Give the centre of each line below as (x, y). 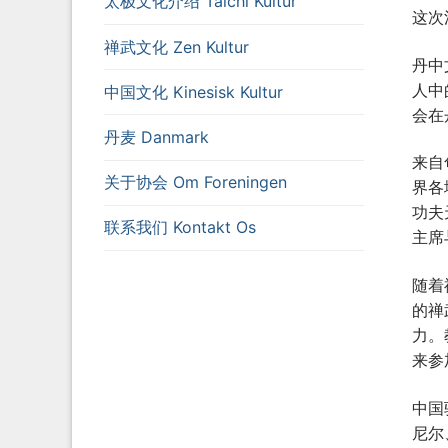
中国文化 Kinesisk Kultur (193, 91)
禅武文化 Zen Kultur (176, 46)
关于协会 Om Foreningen (195, 182)
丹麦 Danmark (156, 136)
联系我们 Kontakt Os (180, 227)
